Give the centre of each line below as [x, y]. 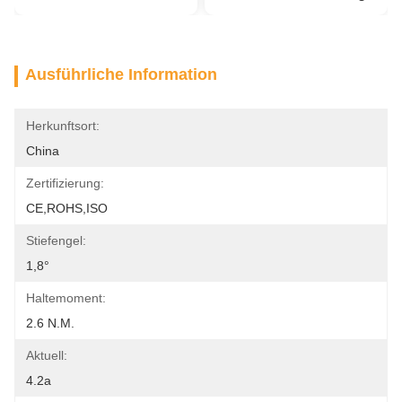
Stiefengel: [56, 240]
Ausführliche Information [121, 74]
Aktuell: [47, 355]
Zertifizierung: [65, 183]
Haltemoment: [66, 298]
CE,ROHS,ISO [67, 208]
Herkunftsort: [63, 126]
